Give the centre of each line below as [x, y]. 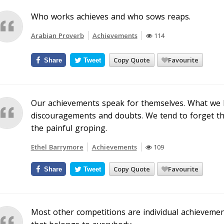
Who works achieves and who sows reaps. [110, 16]
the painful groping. [69, 128]
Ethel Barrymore [57, 147]
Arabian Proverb [57, 35]
